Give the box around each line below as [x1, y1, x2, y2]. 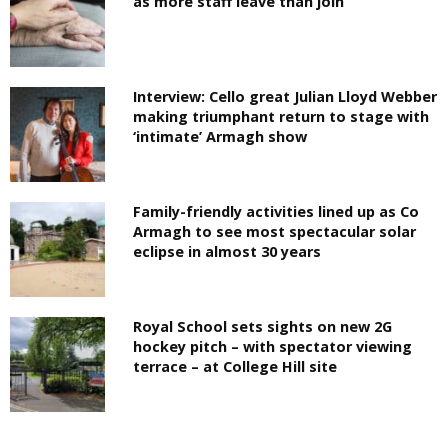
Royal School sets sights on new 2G [133, 316, 393, 336]
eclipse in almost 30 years [133, 241, 322, 261]
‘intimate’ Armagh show [133, 126, 308, 146]
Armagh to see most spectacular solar [133, 221, 417, 241]
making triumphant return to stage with [133, 106, 430, 126]
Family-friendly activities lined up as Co [133, 201, 420, 221]
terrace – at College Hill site [133, 356, 338, 376]
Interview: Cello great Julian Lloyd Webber [133, 86, 438, 106]
